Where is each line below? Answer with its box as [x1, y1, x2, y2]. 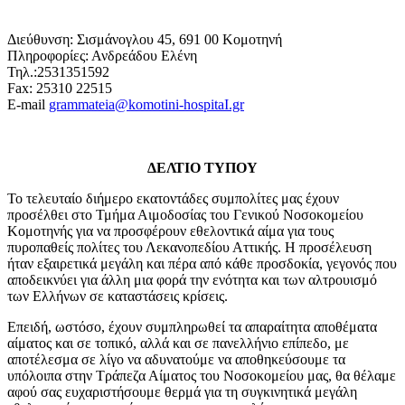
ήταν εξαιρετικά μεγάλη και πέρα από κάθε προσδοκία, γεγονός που [7, 255, 397, 271]
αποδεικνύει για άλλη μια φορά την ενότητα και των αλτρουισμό [7, 271, 377, 287]
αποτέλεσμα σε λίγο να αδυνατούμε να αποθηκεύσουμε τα [7, 351, 345, 367]
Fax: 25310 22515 [7, 80, 112, 96]
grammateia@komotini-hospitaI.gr [49, 96, 244, 112]
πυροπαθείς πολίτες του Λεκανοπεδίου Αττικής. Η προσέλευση [7, 239, 372, 255]
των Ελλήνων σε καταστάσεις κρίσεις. [7, 287, 228, 304]
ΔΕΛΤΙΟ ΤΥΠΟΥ [147, 159, 258, 175]
